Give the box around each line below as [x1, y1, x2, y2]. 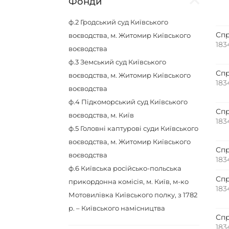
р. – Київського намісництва [68, 204, 166, 212]
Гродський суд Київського [80, 18, 169, 26]
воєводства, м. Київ [68, 111, 134, 119]
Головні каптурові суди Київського [80, 124, 199, 132]
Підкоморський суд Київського [81, 98, 188, 106]
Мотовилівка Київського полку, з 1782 [68, 191, 198, 199]
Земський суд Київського [80, 58, 167, 66]
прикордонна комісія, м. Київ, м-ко [68, 177, 189, 186]
